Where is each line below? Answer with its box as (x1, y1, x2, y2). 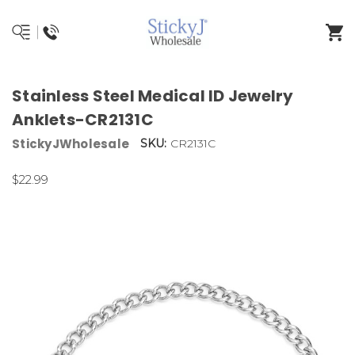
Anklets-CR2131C (12, 109, 154, 132)
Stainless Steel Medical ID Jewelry (12, 85, 294, 108)
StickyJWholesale (12, 136, 129, 152)
